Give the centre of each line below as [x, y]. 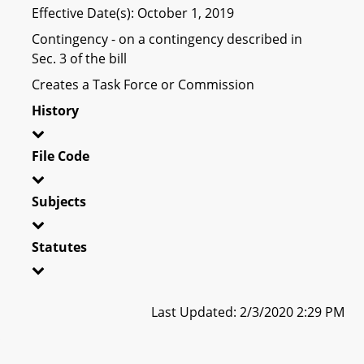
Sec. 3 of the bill [79, 58]
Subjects [59, 201]
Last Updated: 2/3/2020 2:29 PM [248, 312]
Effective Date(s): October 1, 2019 [133, 13]
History [55, 110]
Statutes [59, 247]
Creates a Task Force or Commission [143, 84]
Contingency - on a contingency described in [167, 39]
